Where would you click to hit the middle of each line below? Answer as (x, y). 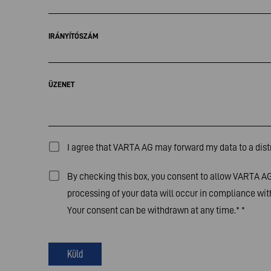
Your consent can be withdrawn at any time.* (154, 210)
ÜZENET (61, 84)
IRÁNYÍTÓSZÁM (73, 36)
